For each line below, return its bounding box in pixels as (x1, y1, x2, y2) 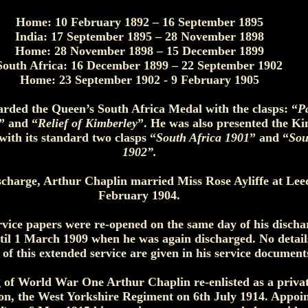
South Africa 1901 (156, 131, 250, 144)
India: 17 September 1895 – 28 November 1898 (14, 30, 264, 43)
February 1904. (98, 188, 180, 202)
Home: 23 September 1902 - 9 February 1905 (19, 73, 259, 87)
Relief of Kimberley (37, 116, 137, 130)
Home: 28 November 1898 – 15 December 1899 (14, 44, 264, 58)
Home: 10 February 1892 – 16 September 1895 (15, 15, 263, 29)
